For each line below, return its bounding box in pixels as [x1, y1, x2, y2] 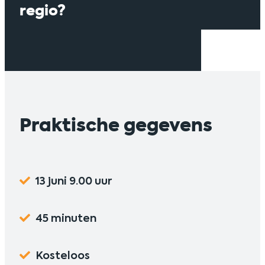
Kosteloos [35, 247, 90, 263]
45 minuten [35, 210, 96, 225]
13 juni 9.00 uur [35, 173, 112, 188]
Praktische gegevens [20, 112, 212, 138]
